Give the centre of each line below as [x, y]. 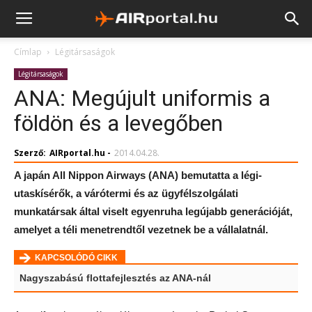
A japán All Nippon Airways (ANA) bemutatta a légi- [138, 175]
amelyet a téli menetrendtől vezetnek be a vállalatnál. [141, 229]
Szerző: [30, 153]
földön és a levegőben [118, 123]
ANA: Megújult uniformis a [142, 98]
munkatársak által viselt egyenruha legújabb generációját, [153, 211]
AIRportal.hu [77, 153]
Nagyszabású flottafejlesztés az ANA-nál [115, 278]
